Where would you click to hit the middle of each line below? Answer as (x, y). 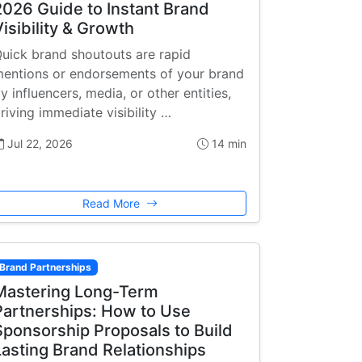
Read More (112, 204)
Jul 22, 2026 (38, 144)
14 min (227, 144)
